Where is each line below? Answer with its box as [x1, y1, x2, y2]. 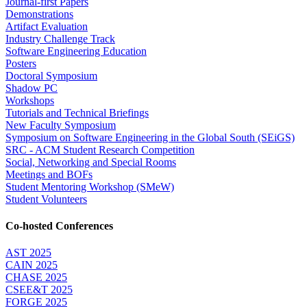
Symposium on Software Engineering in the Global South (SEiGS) [5, 131, 295, 143]
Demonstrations [5, 8, 73, 20]
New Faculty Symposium [5, 119, 116, 131]
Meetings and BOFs [5, 168, 93, 180]
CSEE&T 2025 [5, 284, 73, 296]
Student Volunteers [5, 193, 87, 205]
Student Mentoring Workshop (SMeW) [5, 180, 174, 193]
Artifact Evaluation [5, 20, 88, 32]
